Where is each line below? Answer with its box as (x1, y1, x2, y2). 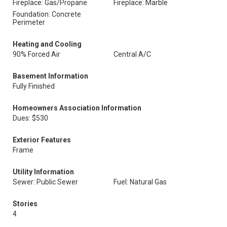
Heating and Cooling (13, 40, 82, 48)
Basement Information (13, 72, 88, 80)
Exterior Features (13, 136, 71, 144)
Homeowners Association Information (13, 104, 141, 112)
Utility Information (13, 168, 74, 176)
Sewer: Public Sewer (13, 178, 78, 186)
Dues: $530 (13, 114, 48, 122)
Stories (13, 200, 37, 208)
